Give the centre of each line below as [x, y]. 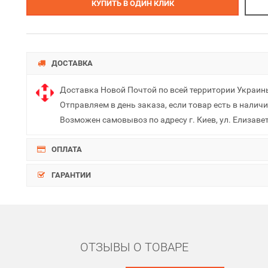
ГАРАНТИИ [70, 175]
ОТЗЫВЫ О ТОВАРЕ [134, 247]
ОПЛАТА [66, 149]
